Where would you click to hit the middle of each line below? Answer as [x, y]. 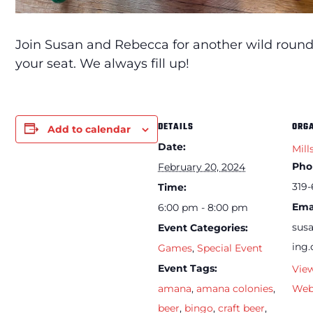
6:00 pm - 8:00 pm [203, 207]
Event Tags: [188, 268]
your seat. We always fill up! [102, 63]
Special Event [230, 248]
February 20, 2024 [202, 167]
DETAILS [176, 127]
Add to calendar [89, 129]
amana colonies [235, 288]
